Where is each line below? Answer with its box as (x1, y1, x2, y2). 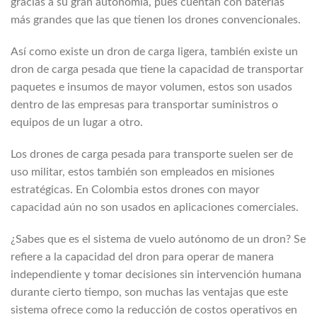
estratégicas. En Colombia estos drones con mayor (11, 183, 260, 195)
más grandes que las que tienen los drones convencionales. (11, 13, 301, 25)
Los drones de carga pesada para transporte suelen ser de (11, 148, 293, 160)
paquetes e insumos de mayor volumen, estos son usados (11, 81, 292, 93)
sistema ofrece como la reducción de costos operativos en (11, 304, 297, 316)
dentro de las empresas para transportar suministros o (11, 98, 278, 110)
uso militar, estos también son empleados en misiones (11, 166, 275, 178)
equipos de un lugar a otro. (11, 116, 143, 128)
